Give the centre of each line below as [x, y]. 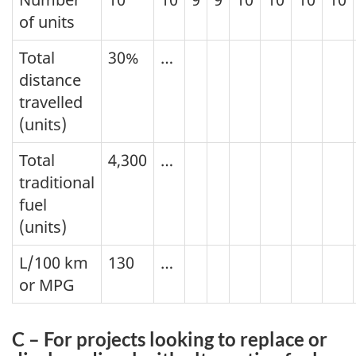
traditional [57, 182]
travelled [51, 102]
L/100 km [54, 262]
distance [50, 79]
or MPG [47, 284]
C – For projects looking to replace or [170, 339]
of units [47, 21]
